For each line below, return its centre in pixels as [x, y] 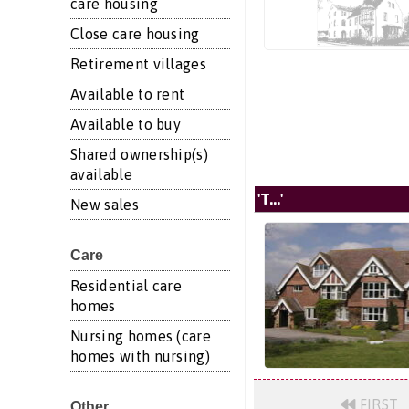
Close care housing [135, 34]
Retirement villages [139, 64]
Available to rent [128, 94]
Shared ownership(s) [140, 154]
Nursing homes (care [141, 336]
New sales [105, 204]
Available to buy [126, 124]
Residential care [126, 286]
